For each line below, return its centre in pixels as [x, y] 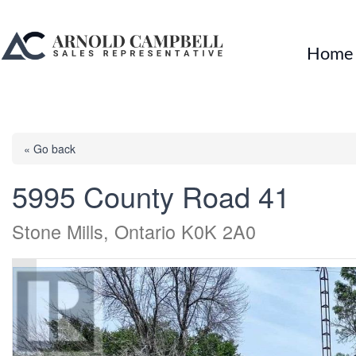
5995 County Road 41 [151, 195]
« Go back [50, 148]
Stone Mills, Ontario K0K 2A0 [134, 231]
